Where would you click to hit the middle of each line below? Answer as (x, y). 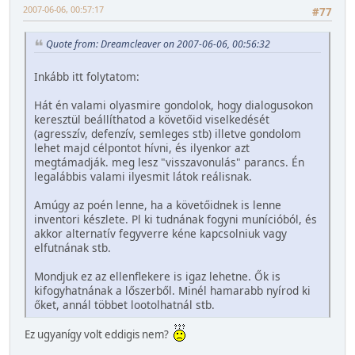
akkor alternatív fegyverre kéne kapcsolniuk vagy (160, 233)
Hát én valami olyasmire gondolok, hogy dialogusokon (174, 105)
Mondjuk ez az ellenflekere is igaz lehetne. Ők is (157, 276)
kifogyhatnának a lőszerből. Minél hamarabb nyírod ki (172, 290)
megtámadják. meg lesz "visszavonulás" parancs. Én (169, 162)
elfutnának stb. (73, 247)
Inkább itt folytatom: (87, 76)
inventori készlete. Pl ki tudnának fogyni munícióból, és (176, 219)
